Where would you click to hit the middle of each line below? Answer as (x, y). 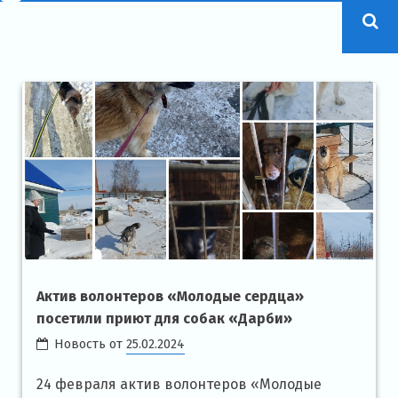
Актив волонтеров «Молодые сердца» (170, 296)
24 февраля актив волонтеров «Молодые (179, 384)
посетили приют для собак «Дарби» (164, 318)
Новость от (91, 344)
